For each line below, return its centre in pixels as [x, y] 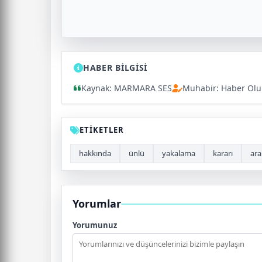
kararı [223, 154]
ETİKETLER [102, 130]
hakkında [95, 154]
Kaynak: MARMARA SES [127, 88]
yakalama [179, 154]
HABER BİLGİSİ [116, 68]
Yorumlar [97, 204]
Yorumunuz [95, 225]
